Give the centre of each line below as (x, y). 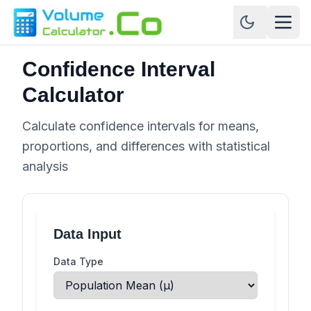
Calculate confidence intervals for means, (141, 126)
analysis (45, 166)
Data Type (78, 261)
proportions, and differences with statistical (146, 146)
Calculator (73, 95)
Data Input (87, 234)
